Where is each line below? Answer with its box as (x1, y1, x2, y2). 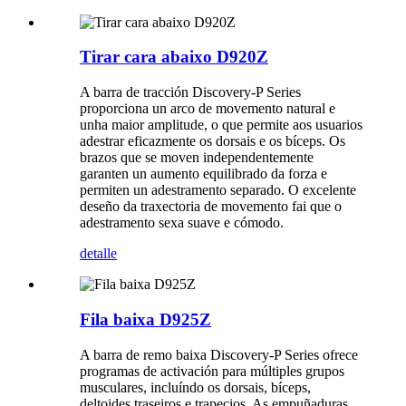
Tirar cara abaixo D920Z (80, 47, 268, 67)
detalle (80, 246, 117, 262)
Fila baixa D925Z (80, 309, 211, 329)
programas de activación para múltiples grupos (80, 362, 344, 379)
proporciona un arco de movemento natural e (80, 101, 335, 117)
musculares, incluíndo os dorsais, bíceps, (80, 379, 311, 395)
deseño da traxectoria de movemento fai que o (80, 198, 342, 215)
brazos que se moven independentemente (80, 150, 314, 166)
